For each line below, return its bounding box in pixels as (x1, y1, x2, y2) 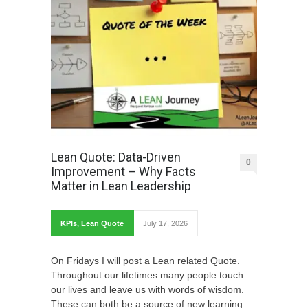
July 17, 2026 (143, 219, 188, 228)
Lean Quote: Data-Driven (51, 149, 181, 164)
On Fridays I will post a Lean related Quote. (51, 254, 240, 266)
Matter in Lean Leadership (51, 178, 191, 193)
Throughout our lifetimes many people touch (51, 269, 243, 280)
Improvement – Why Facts (51, 164, 196, 179)
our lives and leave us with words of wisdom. (51, 283, 244, 295)
